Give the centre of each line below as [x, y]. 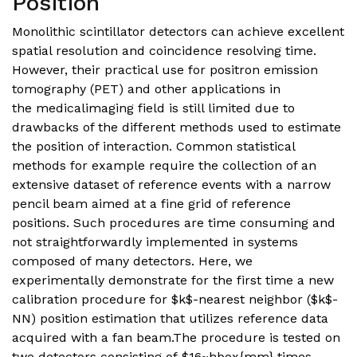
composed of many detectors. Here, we [132, 261]
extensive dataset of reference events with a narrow [171, 184]
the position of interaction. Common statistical [153, 146]
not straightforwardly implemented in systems [155, 241]
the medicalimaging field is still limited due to [153, 108]
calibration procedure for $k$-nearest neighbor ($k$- [175, 299]
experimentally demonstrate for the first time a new [173, 280]
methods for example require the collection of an [164, 165]
